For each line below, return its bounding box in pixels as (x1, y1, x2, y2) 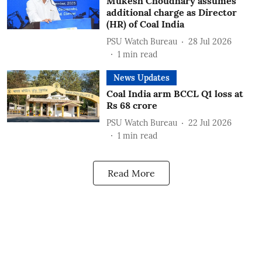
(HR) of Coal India (106, 18, 184, 30)
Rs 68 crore (106, 99, 157, 111)
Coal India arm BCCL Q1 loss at (106, 88, 243, 99)
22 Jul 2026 (188, 117, 232, 128)
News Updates (113, 73, 170, 83)
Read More (107, 167, 155, 179)
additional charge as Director (106, 6, 237, 18)
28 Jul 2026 (188, 36, 232, 47)
